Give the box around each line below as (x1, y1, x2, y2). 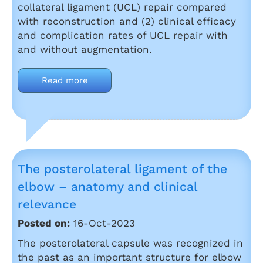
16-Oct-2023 (70, 217, 135, 229)
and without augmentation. (18, 43, 152, 55)
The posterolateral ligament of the (18, 161, 227, 176)
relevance (18, 197, 76, 211)
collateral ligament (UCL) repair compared (18, 1, 227, 13)
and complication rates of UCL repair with (18, 29, 228, 41)
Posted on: (18, 217, 70, 229)
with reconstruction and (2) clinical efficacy (18, 15, 236, 27)
